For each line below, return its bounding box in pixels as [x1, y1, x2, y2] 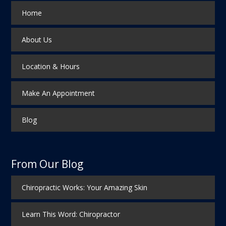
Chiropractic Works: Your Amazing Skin [21, 183, 147, 193]
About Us [21, 34, 52, 44]
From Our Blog [11, 157, 84, 172]
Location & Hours [21, 61, 80, 71]
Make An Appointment [21, 88, 95, 98]
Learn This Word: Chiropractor [21, 209, 120, 219]
